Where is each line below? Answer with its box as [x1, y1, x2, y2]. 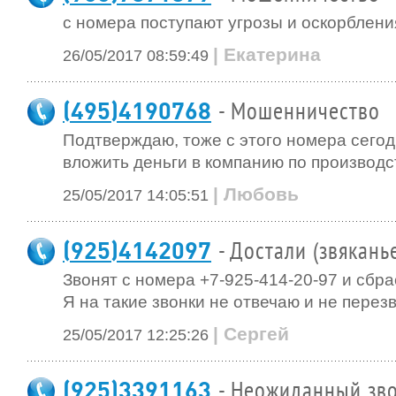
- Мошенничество [218, 99, 380, 126]
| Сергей [213, 324, 289, 344]
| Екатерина [213, 44, 321, 65]
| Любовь [213, 184, 299, 204]
